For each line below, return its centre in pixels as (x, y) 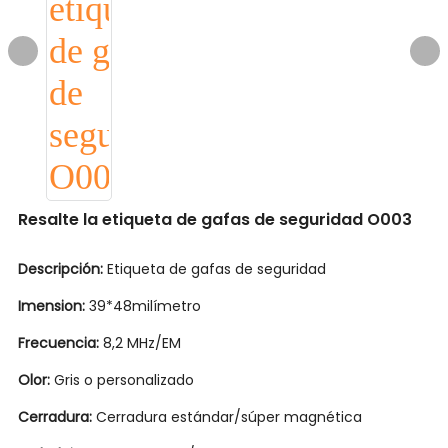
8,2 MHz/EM (144, 343)
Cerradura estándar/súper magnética (229, 417)
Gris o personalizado (126, 380)
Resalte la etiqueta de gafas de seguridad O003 (215, 219)
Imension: (53, 306)
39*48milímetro (147, 306)
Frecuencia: (60, 343)
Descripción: (62, 269)
